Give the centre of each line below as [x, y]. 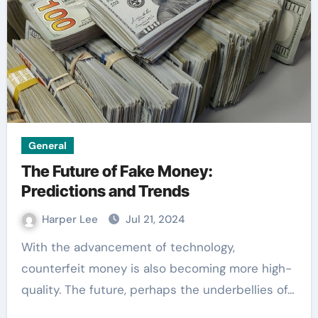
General [47, 146]
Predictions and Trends [105, 191]
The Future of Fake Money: [117, 171]
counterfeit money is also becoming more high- [156, 268]
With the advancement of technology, [27, 247]
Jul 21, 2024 [155, 219]
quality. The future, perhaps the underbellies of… [158, 290]
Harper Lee [71, 219]
